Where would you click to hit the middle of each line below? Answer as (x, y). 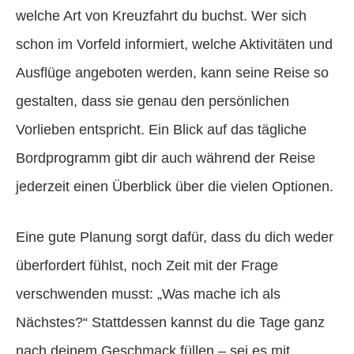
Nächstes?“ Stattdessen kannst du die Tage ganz (170, 322)
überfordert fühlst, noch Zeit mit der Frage (147, 265)
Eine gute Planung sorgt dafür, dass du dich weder (175, 237)
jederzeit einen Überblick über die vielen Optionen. (175, 186)
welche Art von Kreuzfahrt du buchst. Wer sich (161, 15)
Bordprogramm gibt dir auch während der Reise (166, 158)
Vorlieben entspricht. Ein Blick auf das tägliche (161, 129)
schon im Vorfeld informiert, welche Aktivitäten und (174, 44)
